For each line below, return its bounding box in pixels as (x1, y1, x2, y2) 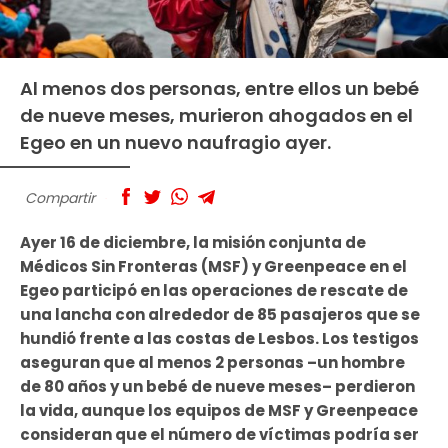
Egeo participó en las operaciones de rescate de (20, 280, 408, 302)
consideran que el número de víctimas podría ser (20, 424, 419, 446)
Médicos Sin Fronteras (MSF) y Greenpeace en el (20, 256, 407, 278)
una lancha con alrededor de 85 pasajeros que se (20, 304, 420, 326)
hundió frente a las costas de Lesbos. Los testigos (20, 328, 419, 350)
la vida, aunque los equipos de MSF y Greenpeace (20, 400, 418, 422)
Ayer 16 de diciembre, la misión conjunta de (20, 232, 366, 254)
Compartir (25, 187, 95, 208)
